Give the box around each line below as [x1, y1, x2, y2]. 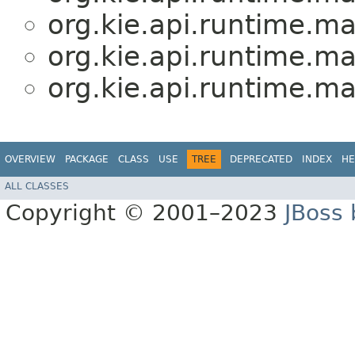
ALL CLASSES [5, 180, 69, 192]
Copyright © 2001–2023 [6, 199, 284, 226]
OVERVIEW [5, 153, 55, 165]
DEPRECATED [230, 153, 292, 165]
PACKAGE [65, 153, 109, 165]
